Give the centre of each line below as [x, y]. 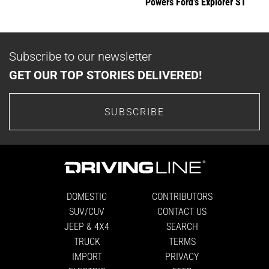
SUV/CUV [87, 211]
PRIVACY [182, 256]
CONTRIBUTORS [182, 196]
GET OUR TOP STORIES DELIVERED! [105, 75]
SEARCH [182, 226]
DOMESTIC [87, 196]
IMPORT [87, 256]
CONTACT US [182, 211]
